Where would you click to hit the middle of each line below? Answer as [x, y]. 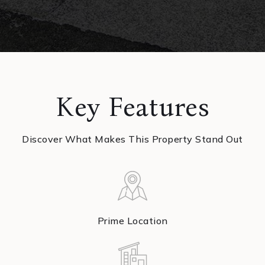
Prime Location [132, 221]
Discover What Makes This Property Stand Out [132, 139]
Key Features [132, 107]
